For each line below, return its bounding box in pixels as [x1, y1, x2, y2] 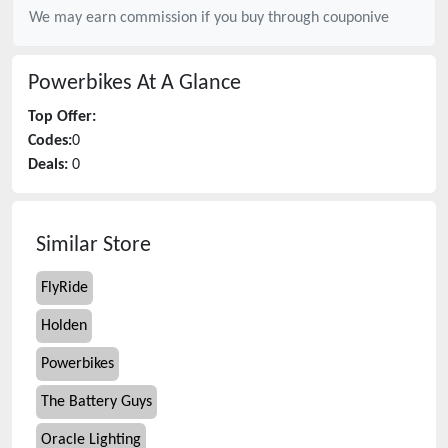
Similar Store [36, 235, 151, 256]
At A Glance [132, 73, 241, 94]
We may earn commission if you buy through [29, 10, 323, 26]
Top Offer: [28, 109, 96, 125]
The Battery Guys [41, 394, 152, 410]
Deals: [28, 157, 68, 173]
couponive [323, 10, 389, 26]
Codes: [28, 133, 72, 149]
